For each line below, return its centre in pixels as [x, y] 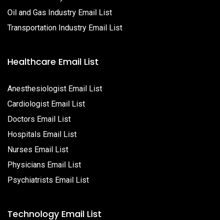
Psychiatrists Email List [48, 180]
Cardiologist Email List [46, 104]
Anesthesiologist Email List [55, 89]
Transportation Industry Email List [65, 28]
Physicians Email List [44, 165]
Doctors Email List [39, 119]
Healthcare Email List [53, 62]
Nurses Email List [38, 150]
